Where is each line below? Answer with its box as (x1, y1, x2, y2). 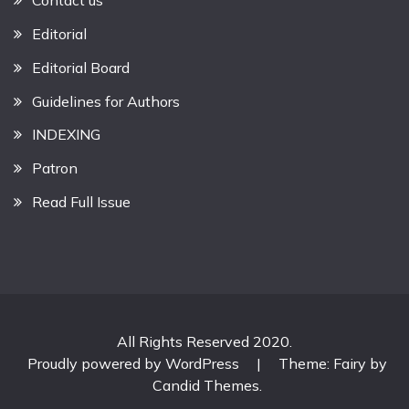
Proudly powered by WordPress (26, 353, 243, 372)
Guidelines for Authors (32, 91, 180, 110)
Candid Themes (152, 375, 259, 394)
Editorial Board (32, 58, 130, 77)
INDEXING (32, 125, 100, 144)
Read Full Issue (32, 193, 131, 212)
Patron (32, 159, 78, 178)
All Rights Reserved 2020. (117, 331, 292, 351)
